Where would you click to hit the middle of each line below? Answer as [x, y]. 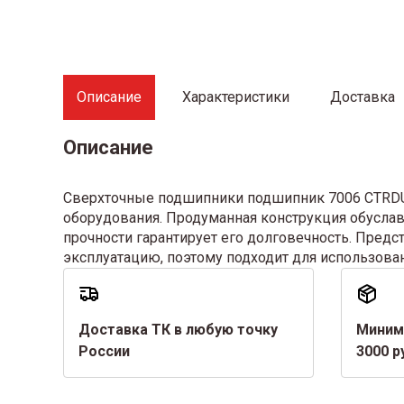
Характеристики [235, 97]
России [104, 351]
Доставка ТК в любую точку [178, 330]
